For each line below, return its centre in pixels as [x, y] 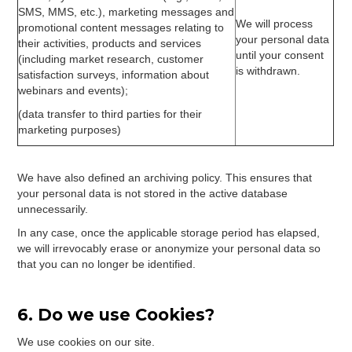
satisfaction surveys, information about [114, 75]
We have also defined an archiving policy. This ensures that [165, 178]
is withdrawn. [268, 71]
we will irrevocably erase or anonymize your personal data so [169, 248]
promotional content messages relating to [121, 27]
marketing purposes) [70, 130]
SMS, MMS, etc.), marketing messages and [126, 12]
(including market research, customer [111, 59]
